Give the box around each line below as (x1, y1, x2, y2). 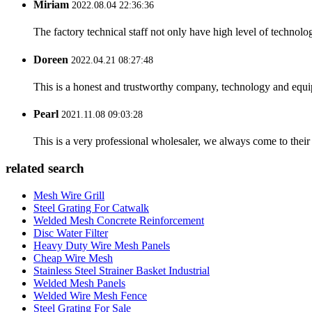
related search (6, 161, 84, 176)
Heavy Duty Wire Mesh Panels (33, 239, 170, 251)
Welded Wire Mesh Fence (33, 289, 147, 302)
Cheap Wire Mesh (33, 251, 113, 264)
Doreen (33, 53, 68, 65)
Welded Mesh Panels (33, 276, 125, 289)
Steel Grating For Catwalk (33, 201, 149, 214)
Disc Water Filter (33, 226, 108, 239)
